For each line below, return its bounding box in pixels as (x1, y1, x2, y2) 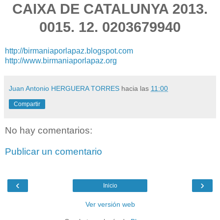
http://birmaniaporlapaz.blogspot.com (5, 46, 133, 55)
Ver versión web (85, 200, 135, 208)
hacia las (121, 84, 151, 92)
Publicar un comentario (5, 146, 102, 157)
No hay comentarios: (5, 125, 92, 136)
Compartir (14, 100, 40, 108)
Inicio (103, 182, 117, 189)
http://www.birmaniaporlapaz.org (5, 56, 117, 65)
